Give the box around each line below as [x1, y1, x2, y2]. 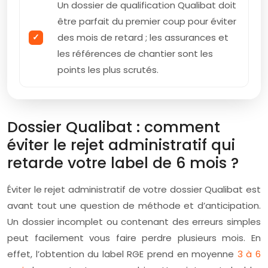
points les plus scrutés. [57, 63, 159, 77]
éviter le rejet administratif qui [7, 135, 235, 156]
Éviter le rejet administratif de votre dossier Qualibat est [7, 183, 261, 196]
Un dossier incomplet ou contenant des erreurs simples [7, 215, 261, 229]
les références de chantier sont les [57, 47, 213, 60]
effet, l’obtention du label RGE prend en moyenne [7, 248, 237, 261]
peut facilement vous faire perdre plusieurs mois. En [7, 232, 261, 245]
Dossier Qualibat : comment [7, 117, 220, 138]
